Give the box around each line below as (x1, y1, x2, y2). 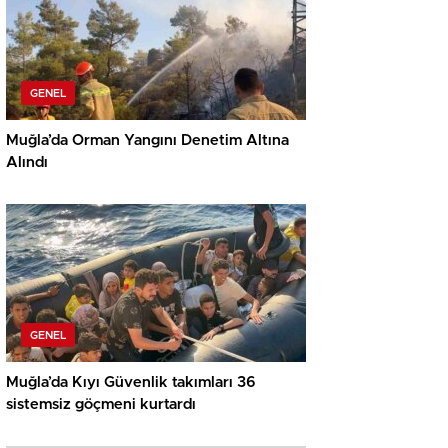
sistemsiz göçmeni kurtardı (6, 397, 196, 413)
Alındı (6, 155, 48, 171)
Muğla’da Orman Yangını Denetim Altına (6, 133, 289, 149)
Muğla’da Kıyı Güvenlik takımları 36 (6, 375, 256, 391)
